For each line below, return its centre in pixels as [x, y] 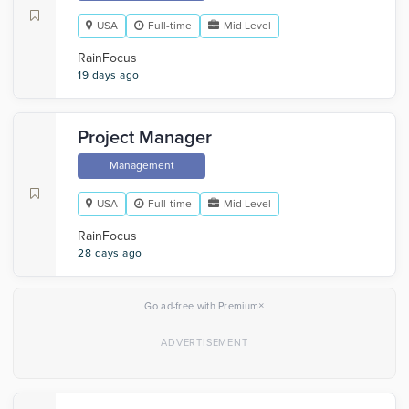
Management [142, 165]
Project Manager [145, 138]
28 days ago [110, 253]
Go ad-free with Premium [202, 306]
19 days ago [109, 75]
